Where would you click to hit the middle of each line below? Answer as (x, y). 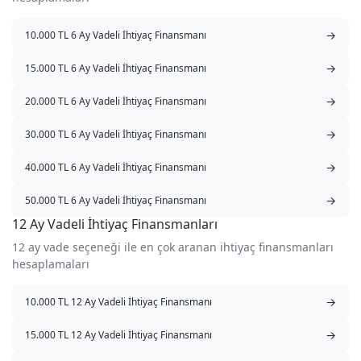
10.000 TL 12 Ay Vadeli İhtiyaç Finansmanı (118, 301)
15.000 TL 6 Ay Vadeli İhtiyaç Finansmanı (116, 68)
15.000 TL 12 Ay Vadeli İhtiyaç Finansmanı (118, 334)
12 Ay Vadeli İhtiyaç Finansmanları (115, 224)
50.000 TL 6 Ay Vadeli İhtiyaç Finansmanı (116, 200)
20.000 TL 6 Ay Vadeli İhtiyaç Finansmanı (116, 101)
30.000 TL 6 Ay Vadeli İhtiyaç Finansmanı (116, 134)
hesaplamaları (51, 264)
